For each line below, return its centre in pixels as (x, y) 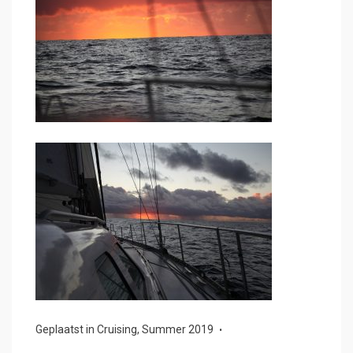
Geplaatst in (66, 330)
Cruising (117, 330)
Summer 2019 (178, 330)
